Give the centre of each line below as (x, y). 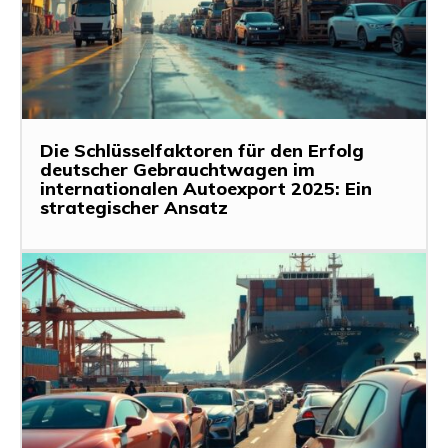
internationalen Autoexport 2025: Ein (206, 189)
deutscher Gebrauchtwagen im (177, 170)
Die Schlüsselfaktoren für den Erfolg (202, 151)
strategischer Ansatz (134, 208)
